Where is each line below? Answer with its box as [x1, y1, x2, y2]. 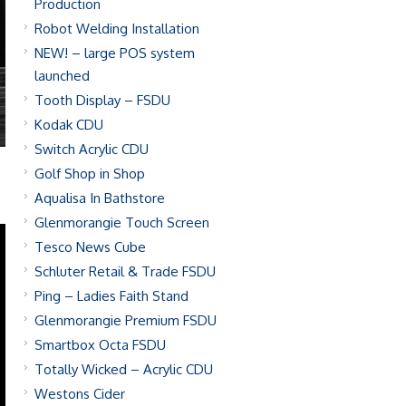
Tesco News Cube [34, 238, 146, 256]
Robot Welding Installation [34, 20, 199, 37]
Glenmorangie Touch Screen [34, 214, 209, 231]
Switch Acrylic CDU [34, 140, 149, 158]
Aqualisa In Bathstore [34, 189, 165, 207]
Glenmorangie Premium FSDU [34, 312, 217, 329]
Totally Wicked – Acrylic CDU [34, 361, 213, 378]
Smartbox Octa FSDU [34, 336, 166, 353]
